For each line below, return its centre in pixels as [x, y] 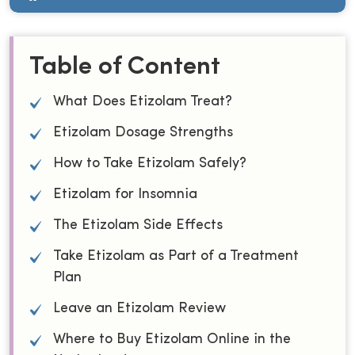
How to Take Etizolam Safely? [150, 164]
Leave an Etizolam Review [139, 309]
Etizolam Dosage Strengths [143, 133]
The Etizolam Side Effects [138, 225]
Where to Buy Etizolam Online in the [172, 340]
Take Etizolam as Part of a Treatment [176, 256]
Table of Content [125, 67]
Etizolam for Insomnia [125, 195]
